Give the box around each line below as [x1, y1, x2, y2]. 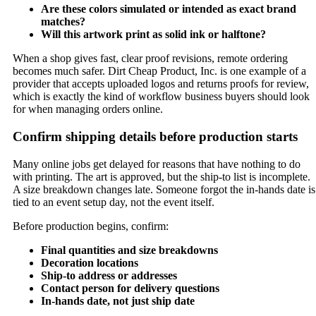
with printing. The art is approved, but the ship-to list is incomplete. [13, 170, 310, 183]
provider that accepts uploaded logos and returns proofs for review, [13, 78, 309, 90]
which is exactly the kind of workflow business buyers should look [13, 90, 310, 103]
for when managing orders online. [13, 103, 163, 116]
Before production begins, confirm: [13, 219, 169, 232]
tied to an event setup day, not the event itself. [13, 195, 214, 208]
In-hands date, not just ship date [41, 294, 195, 307]
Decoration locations [41, 256, 138, 269]
